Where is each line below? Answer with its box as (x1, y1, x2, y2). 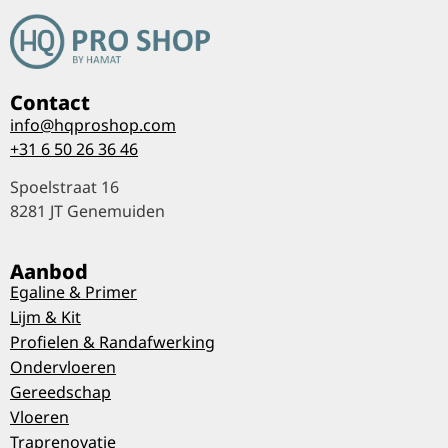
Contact (10, 89, 90, 117)
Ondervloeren (10, 355, 116, 378)
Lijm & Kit (10, 305, 81, 328)
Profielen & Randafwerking (10, 330, 215, 353)
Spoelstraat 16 (10, 176, 119, 199)
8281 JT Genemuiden (10, 200, 165, 223)
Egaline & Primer (10, 280, 137, 303)
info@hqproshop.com (10, 114, 176, 137)
